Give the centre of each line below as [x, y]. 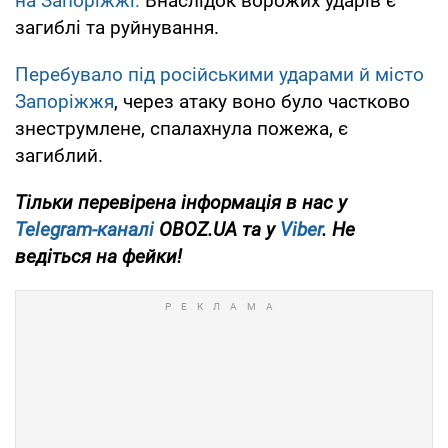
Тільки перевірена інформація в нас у [181, 203]
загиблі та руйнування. [117, 28]
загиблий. [59, 156]
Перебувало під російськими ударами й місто [219, 75]
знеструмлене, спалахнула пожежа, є [181, 129]
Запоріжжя [64, 102]
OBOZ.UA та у [217, 230]
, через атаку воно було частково [262, 102]
